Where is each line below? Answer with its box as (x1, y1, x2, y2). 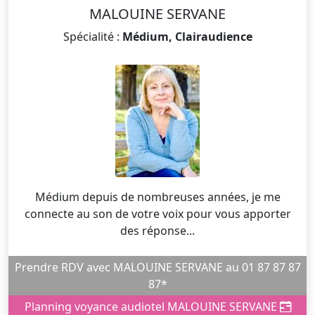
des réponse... (120, 223, 195, 239)
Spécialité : (63, 29, 122, 45)
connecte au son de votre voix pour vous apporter (24, 206, 291, 222)
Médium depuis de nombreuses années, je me (34, 189, 281, 205)
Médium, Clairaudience (122, 29, 252, 45)
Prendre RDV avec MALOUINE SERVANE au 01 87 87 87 (14, 259, 61, 276)
